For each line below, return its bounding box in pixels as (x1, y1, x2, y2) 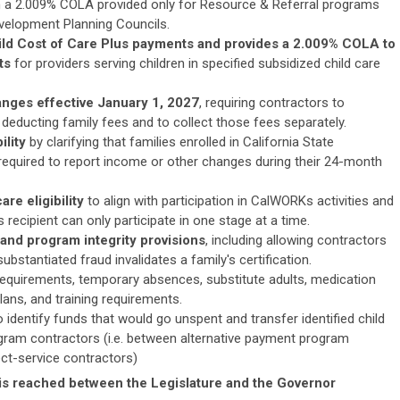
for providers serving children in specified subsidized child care (14, 54, 380, 71)
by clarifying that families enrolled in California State (26, 133, 334, 150)
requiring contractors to (205, 94, 345, 111)
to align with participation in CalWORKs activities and (84, 192, 394, 209)
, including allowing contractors (205, 231, 387, 248)
